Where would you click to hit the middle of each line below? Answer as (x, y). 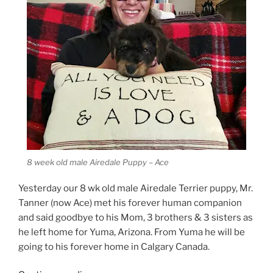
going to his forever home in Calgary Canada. (114, 246)
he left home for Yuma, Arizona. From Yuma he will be (132, 232)
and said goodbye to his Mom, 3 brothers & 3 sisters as (136, 217)
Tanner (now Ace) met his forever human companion (130, 203)
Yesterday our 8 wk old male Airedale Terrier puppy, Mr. (136, 188)
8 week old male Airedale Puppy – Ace (98, 162)
